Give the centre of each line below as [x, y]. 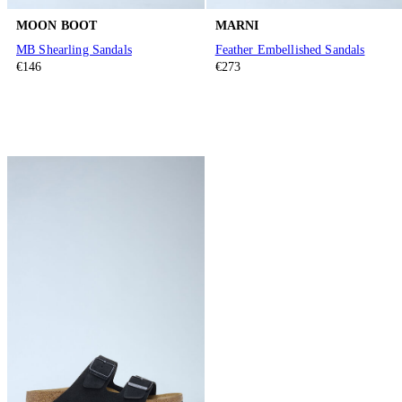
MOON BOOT [57, 25]
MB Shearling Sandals [74, 50]
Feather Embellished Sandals [290, 50]
